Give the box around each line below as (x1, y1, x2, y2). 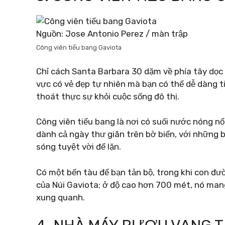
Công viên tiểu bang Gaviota (36, 44, 122, 51)
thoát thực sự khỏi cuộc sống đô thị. (36, 91, 179, 101)
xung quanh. (36, 192, 85, 202)
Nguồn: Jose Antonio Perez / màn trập (36, 29, 188, 39)
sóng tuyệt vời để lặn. (36, 142, 121, 152)
